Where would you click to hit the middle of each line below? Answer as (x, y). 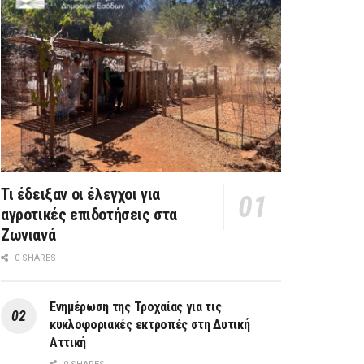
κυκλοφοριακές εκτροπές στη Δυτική (150, 325)
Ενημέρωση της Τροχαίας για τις (136, 307)
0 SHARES (34, 258)
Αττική (68, 343)
